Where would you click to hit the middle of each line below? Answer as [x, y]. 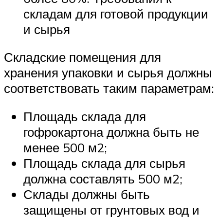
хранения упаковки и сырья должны [108, 73]
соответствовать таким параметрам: [109, 88]
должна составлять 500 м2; [103, 178]
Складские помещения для [82, 57]
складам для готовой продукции [116, 13]
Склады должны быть [87, 194]
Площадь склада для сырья [104, 163]
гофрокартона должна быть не [111, 132]
